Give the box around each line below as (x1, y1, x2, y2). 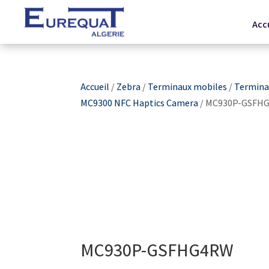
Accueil (80, 80, 110, 94)
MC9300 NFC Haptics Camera (80, 97, 199, 110)
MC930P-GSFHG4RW (80, 238, 234, 262)
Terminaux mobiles (148, 80, 228, 94)
